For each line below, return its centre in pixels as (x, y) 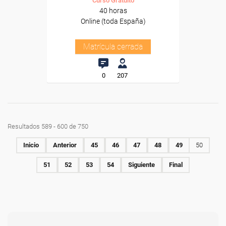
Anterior (65, 145)
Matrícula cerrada (113, 47)
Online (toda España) (113, 21)
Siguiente (142, 165)
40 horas (113, 11)
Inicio (31, 145)
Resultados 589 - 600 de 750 (48, 126)
